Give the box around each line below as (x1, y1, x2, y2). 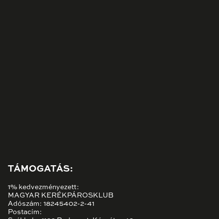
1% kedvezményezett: (8, 184, 79, 191)
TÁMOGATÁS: (8, 164, 73, 174)
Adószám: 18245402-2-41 (8, 200, 94, 208)
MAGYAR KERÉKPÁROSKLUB (8, 192, 113, 199)
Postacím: (8, 209, 42, 216)
